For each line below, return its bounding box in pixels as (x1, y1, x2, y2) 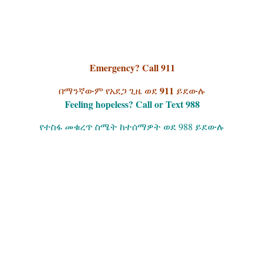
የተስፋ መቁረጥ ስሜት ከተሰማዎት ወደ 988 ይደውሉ (39, 120, 225, 133)
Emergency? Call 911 (89, 61, 175, 74)
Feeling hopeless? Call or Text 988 (64, 97, 200, 111)
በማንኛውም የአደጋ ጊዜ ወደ (58, 84, 160, 97)
